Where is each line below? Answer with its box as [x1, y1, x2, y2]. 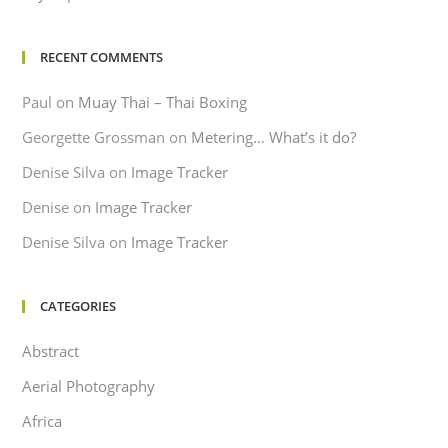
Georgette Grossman [22, 126, 166, 147]
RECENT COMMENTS [40, 47, 164, 66]
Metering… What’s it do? [191, 126, 357, 147]
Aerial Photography [22, 375, 156, 396]
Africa [22, 410, 63, 431]
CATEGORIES [40, 296, 117, 315]
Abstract [22, 340, 80, 361]
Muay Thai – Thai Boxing [78, 91, 248, 112]
